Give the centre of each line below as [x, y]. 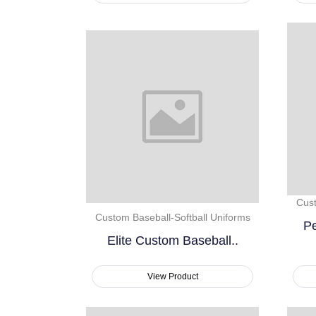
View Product [172, 277]
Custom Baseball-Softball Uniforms [172, 218]
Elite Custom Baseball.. [172, 241]
